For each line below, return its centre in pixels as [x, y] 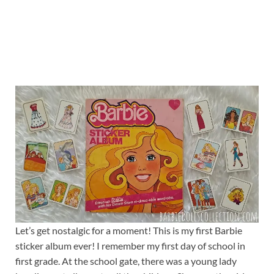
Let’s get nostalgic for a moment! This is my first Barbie [129, 231]
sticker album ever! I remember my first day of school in [130, 246]
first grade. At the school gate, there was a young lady [126, 261]
